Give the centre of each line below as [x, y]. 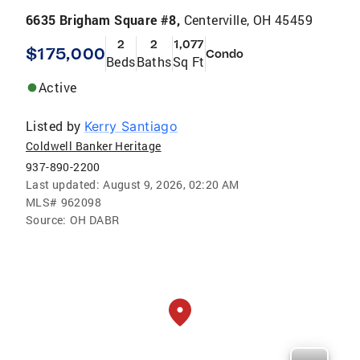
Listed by [53, 125]
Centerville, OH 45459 [248, 19]
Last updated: [63, 184]
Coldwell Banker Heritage [94, 145]
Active [58, 87]
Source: [46, 219]
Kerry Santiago [131, 126]
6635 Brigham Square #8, [105, 19]
